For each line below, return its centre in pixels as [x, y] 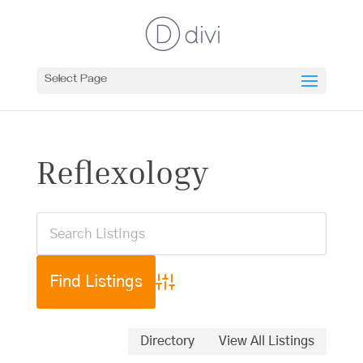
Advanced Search [205, 291]
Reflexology [122, 172]
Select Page [75, 81]
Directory [168, 341]
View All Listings [267, 341]
